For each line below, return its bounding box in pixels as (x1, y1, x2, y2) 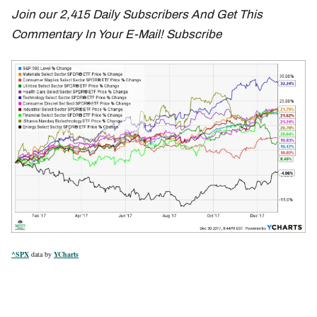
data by (29, 249, 54, 260)
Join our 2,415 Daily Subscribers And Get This (11, 7, 263, 21)
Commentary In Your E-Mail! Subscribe (11, 27, 221, 41)
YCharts (54, 249, 79, 260)
